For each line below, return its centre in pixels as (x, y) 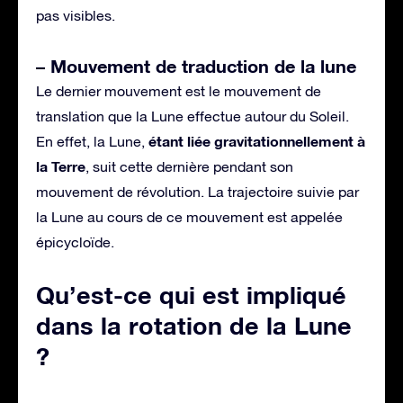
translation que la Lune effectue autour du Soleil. (193, 116)
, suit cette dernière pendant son (189, 166)
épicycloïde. (75, 242)
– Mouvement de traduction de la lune (196, 65)
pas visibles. (76, 15)
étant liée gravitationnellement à (257, 140)
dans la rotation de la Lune (194, 325)
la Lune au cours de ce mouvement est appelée (189, 216)
